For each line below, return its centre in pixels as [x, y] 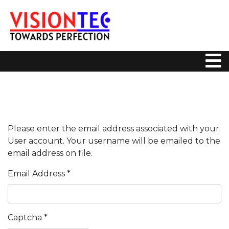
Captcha [25, 217]
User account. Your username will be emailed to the [114, 141]
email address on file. [50, 153]
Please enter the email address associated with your [113, 129]
